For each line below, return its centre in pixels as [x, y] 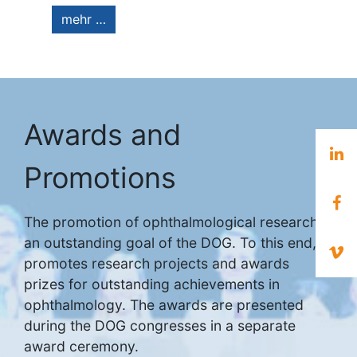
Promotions [100, 178]
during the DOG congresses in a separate [160, 326]
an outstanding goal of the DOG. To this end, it [176, 243]
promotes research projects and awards [157, 264]
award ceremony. [81, 347]
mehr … [84, 20]
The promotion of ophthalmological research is [178, 222]
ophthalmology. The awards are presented [164, 305]
